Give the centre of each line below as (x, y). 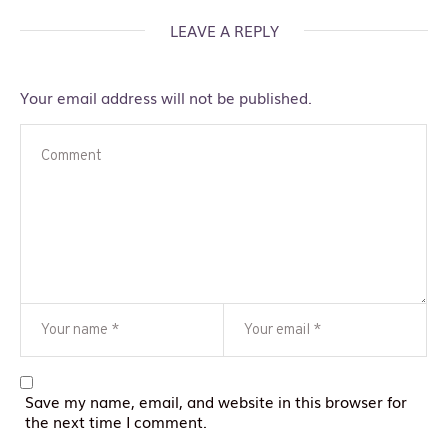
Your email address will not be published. (166, 97)
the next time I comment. (116, 421)
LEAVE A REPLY (224, 30)
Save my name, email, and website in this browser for (216, 401)
